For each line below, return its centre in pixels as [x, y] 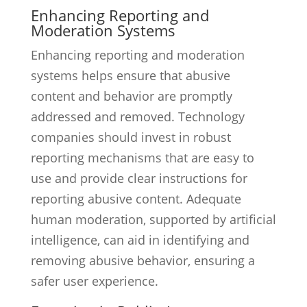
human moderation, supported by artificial [153, 219]
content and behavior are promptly [131, 96]
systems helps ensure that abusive [130, 75]
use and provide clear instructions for [139, 178]
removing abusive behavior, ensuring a [143, 260]
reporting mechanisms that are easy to [142, 158]
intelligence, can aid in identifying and [140, 240]
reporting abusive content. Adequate [136, 199]
